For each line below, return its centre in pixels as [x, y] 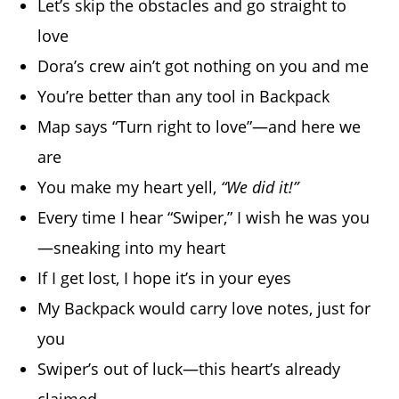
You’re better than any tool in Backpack [184, 97]
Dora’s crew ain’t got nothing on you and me [204, 66]
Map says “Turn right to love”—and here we [199, 127]
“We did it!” [260, 187]
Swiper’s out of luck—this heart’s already [189, 369]
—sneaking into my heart [132, 248]
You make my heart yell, [130, 187]
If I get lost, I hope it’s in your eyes [165, 278]
